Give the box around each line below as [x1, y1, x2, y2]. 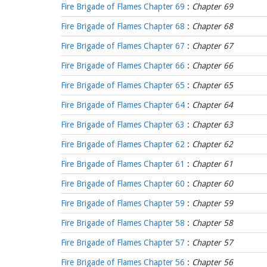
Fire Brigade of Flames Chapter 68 [61, 21, 185, 31]
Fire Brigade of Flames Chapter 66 [61, 61, 185, 70]
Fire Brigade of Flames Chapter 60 [61, 179, 185, 188]
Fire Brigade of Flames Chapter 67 [61, 41, 185, 51]
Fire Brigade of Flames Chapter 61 [61, 159, 185, 169]
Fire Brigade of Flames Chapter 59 [61, 198, 185, 208]
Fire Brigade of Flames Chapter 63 [61, 120, 185, 129]
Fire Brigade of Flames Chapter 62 [61, 139, 185, 149]
